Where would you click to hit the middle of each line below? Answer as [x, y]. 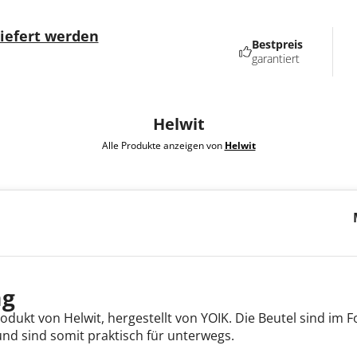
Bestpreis [278, 44]
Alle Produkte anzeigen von [163, 145]
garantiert [276, 58]
